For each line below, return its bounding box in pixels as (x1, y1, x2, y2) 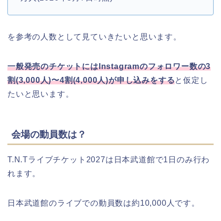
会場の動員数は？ (11, 129, 86, 140)
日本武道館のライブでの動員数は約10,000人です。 (7, 199, 200, 208)
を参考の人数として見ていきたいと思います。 (7, 32, 182, 41)
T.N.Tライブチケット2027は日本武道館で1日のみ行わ (7, 155, 210, 164)
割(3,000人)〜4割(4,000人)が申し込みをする (7, 75, 175, 84)
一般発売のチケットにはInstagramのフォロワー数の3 (7, 62, 211, 71)
